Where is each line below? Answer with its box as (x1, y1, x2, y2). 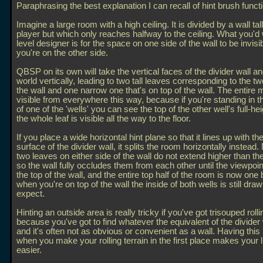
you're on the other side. (16, 48, 108, 58)
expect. (16, 189, 45, 198)
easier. (16, 245, 42, 255)
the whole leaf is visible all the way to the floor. (16, 114, 191, 123)
